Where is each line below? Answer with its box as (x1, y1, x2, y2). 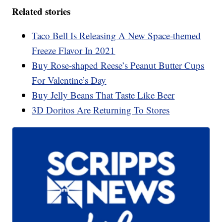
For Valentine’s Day (32, 73, 107, 86)
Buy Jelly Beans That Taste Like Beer (32, 88, 175, 101)
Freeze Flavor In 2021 (32, 44, 115, 56)
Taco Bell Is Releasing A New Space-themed (32, 29, 201, 42)
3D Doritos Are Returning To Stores (32, 103, 170, 116)
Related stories (12, 4, 71, 18)
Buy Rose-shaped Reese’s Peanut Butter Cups (32, 58, 205, 71)
